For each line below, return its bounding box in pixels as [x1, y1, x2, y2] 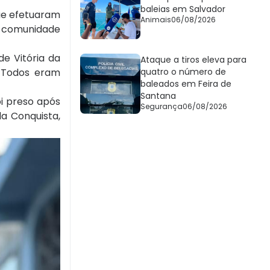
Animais [140, 14, 171, 25]
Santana [140, 90, 176, 102]
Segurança [140, 101, 183, 112]
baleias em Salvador [140, 3, 225, 16]
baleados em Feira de [140, 78, 231, 90]
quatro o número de [140, 66, 226, 78]
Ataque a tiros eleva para [140, 54, 246, 66]
